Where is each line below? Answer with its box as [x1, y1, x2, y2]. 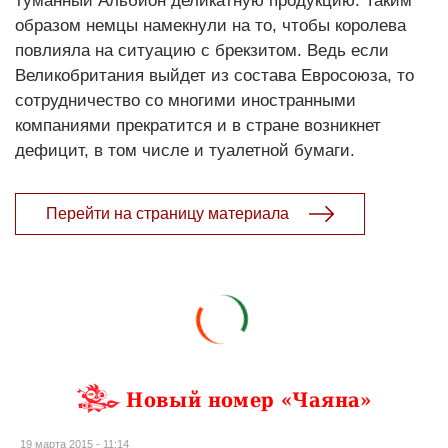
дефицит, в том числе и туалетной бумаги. [15, 140, 355, 160]
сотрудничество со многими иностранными [15, 90, 356, 110]
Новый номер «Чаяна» [126, 388, 372, 413]
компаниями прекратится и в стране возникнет [15, 115, 381, 135]
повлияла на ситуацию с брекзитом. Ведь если [15, 40, 389, 60]
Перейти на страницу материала [46, 204, 289, 222]
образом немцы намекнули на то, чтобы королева [15, 15, 406, 35]
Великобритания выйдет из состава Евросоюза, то [15, 65, 414, 85]
